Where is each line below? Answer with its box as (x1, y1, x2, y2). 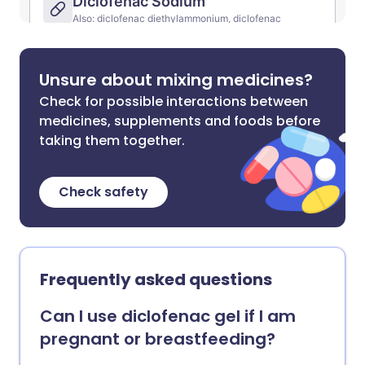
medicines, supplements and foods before (39, 112, 320, 130)
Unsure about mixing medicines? (39, 68, 313, 91)
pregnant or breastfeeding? (40, 328, 275, 350)
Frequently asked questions (40, 268, 272, 291)
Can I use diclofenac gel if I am (40, 305, 296, 328)
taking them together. (39, 131, 185, 150)
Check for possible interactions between (39, 92, 308, 111)
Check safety (59, 182, 148, 201)
